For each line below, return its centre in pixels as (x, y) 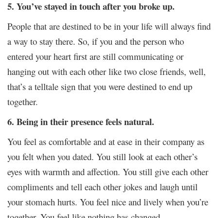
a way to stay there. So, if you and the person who (96, 41)
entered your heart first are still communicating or (95, 56)
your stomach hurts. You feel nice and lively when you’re (108, 202)
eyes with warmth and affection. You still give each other (108, 172)
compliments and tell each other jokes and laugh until (102, 187)
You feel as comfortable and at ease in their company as (106, 142)
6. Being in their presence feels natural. (81, 122)
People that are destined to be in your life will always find (109, 26)
